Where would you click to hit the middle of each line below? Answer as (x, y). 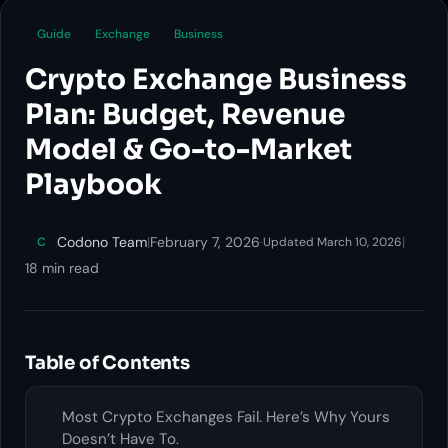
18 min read (62, 268)
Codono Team (102, 242)
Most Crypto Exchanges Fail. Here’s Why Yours (226, 417)
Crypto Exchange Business (216, 80)
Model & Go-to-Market (188, 150)
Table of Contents (107, 363)
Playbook (93, 185)
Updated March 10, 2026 (332, 242)
